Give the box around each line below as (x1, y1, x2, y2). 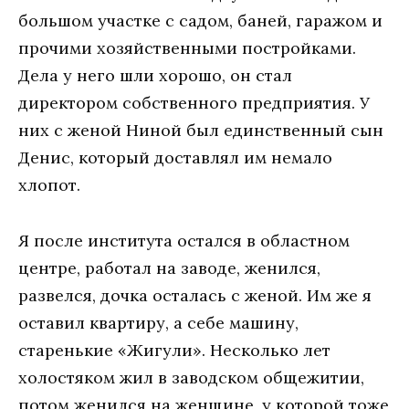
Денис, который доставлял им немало (18, 147, 332, 169)
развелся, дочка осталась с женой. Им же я (18, 285, 372, 307)
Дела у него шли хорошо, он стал (18, 65, 292, 87)
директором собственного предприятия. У (18, 92, 370, 114)
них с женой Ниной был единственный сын (18, 120, 383, 142)
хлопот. (18, 174, 80, 196)
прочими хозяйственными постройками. (18, 37, 356, 59)
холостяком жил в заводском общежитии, (18, 367, 364, 389)
